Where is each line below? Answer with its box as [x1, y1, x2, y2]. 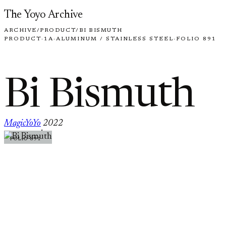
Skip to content [4, 6, 60, 14]
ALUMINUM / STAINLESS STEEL [55, 36, 174, 42]
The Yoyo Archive [4, 10, 83, 21]
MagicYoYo [4, 119, 41, 128]
